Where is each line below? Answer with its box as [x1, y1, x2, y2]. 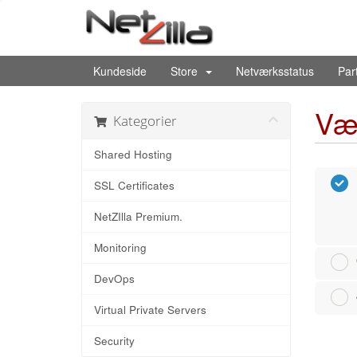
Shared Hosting [94, 147, 172, 162]
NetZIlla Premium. [94, 209, 182, 224]
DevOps [94, 271, 135, 286]
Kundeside [93, 63, 147, 79]
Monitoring [94, 240, 147, 255]
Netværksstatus [236, 63, 314, 79]
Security [94, 333, 135, 348]
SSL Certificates [94, 178, 175, 193]
